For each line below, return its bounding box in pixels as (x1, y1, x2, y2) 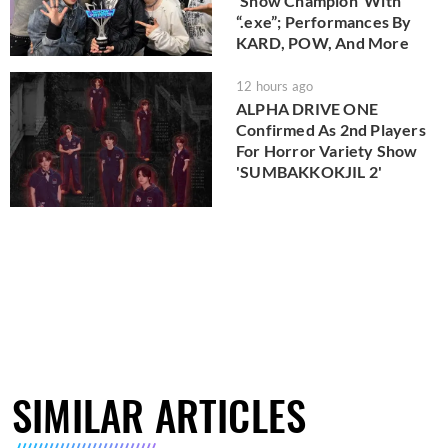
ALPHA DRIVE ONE (236, 99, 378, 119)
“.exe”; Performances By (236, 11, 412, 31)
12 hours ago (236, 78, 314, 95)
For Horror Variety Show (236, 141, 418, 161)
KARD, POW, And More (236, 32, 409, 52)
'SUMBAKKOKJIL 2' (236, 162, 383, 182)
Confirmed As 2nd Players (236, 120, 426, 140)
